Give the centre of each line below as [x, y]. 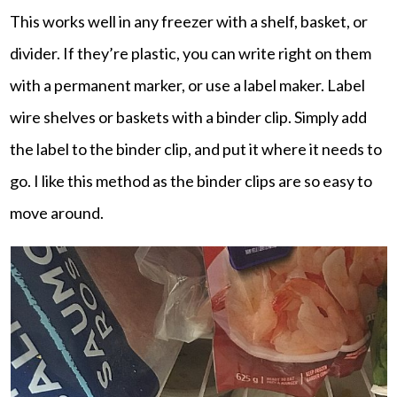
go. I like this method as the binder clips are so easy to [191, 180]
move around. [57, 212]
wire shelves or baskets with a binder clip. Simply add [189, 117]
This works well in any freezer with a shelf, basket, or [189, 21]
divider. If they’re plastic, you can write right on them [191, 53]
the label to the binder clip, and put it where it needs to [196, 148]
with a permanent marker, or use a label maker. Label [188, 85]
